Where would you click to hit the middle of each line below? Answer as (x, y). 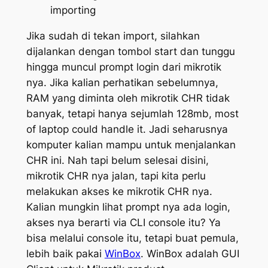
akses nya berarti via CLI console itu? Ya (123, 223)
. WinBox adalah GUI (190, 254)
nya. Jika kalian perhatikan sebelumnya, (122, 83)
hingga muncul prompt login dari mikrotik (124, 67)
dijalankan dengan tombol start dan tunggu (130, 52)
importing (73, 10)
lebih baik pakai (65, 254)
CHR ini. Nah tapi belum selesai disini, (117, 161)
